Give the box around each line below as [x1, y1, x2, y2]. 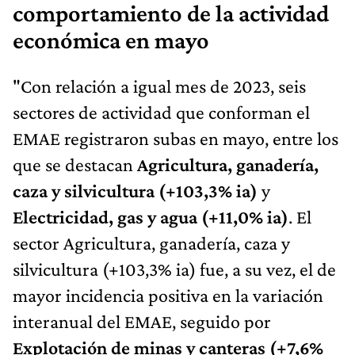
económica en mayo [13, 26, 209, 54]
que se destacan [13, 153, 137, 175]
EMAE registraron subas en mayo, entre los [13, 127, 338, 149]
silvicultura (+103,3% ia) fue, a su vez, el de [13, 258, 336, 280]
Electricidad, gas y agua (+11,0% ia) [13, 205, 288, 227]
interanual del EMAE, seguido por [13, 310, 271, 332]
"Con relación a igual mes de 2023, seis [13, 74, 306, 97]
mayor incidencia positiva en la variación [13, 284, 323, 306]
